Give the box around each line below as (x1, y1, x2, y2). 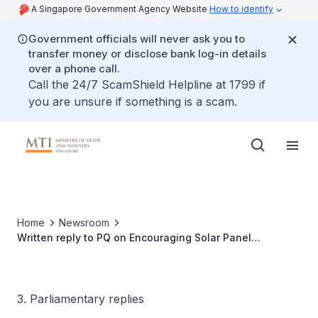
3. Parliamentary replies (17, 292, 144, 306)
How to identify (209, 4, 273, 14)
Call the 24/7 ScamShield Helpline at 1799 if (28, 77, 265, 92)
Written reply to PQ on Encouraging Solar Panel (17, 231, 251, 243)
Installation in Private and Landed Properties (17, 246, 239, 258)
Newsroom (59, 216, 109, 229)
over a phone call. (28, 62, 120, 75)
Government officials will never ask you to (28, 32, 245, 45)
